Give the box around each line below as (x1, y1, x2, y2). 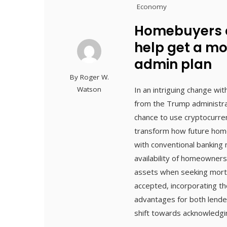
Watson (77, 84, 102, 94)
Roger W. (80, 72, 109, 82)
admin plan (134, 55, 212, 73)
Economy (137, 2, 167, 11)
